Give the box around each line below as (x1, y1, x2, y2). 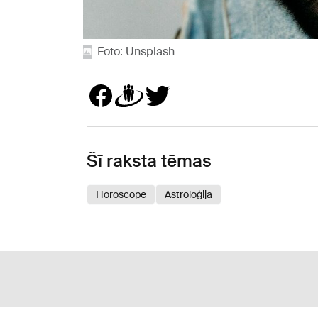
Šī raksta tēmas (87, 150, 212, 172)
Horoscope (96, 188, 146, 202)
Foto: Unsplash (97, 44, 175, 60)
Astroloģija (165, 188, 212, 202)
